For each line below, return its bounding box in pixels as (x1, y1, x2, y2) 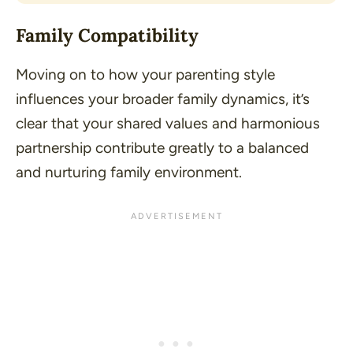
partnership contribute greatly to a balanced (16, 139, 309, 158)
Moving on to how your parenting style (16, 65, 275, 84)
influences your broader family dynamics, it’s (16, 90, 310, 109)
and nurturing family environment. (16, 163, 242, 182)
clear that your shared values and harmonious (16, 114, 320, 133)
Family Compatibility (16, 24, 199, 47)
